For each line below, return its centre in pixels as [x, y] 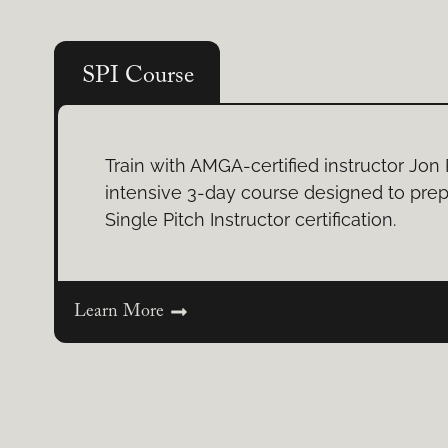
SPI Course [137, 75]
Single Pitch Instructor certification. [251, 220]
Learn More [118, 311]
